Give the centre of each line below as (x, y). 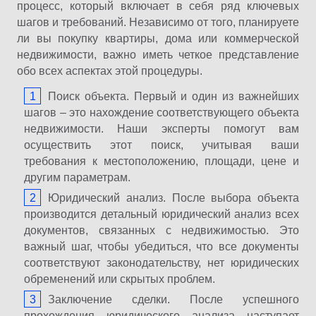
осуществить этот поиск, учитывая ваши (162, 145)
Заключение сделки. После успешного (174, 299)
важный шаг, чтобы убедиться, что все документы (162, 247)
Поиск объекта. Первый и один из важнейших (174, 96)
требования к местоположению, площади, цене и (162, 161)
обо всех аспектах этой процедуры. (110, 71)
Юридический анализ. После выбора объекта (174, 198)
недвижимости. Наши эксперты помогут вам (162, 129)
